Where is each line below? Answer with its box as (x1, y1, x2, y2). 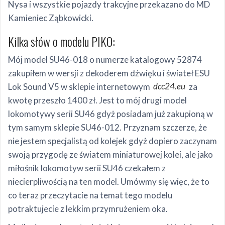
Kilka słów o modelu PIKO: (8, 32, 115, 50)
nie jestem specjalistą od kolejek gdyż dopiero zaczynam (8, 135, 217, 146)
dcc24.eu (153, 81, 186, 92)
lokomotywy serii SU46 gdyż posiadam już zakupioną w (8, 108, 213, 119)
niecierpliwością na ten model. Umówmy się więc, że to (8, 176, 209, 187)
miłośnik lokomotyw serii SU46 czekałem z (8, 162, 166, 173)
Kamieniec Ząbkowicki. (8, 12, 93, 23)
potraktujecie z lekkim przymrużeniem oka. (8, 203, 168, 214)
